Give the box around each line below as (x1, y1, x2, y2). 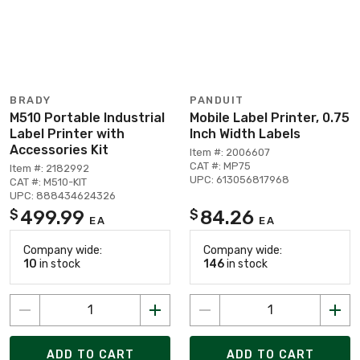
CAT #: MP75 (190, 159, 251, 172)
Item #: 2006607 (190, 145, 270, 158)
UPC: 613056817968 (190, 173, 289, 186)
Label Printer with (10, 125, 125, 141)
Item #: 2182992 (10, 162, 89, 174)
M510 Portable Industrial (10, 109, 165, 125)
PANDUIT (190, 93, 244, 106)
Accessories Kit (10, 141, 108, 157)
